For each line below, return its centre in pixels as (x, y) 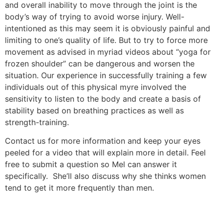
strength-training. (37, 122)
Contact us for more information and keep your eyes (103, 141)
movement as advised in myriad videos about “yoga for (108, 52)
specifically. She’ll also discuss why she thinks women (105, 176)
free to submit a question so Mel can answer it (91, 164)
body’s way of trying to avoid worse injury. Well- (95, 16)
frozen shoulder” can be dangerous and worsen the (100, 63)
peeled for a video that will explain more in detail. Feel (105, 153)
